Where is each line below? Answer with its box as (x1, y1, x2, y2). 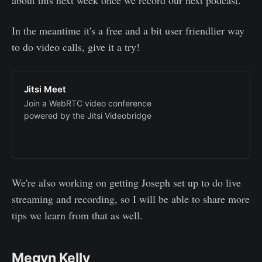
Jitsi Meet (24, 83, 66, 95)
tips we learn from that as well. (12, 208, 143, 222)
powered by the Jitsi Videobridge (24, 110, 151, 120)
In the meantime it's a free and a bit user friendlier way (12, 23, 244, 37)
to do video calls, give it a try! (12, 39, 140, 54)
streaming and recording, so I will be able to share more (12, 191, 250, 206)
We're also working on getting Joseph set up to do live (12, 175, 241, 189)
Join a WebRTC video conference (24, 98, 151, 108)
